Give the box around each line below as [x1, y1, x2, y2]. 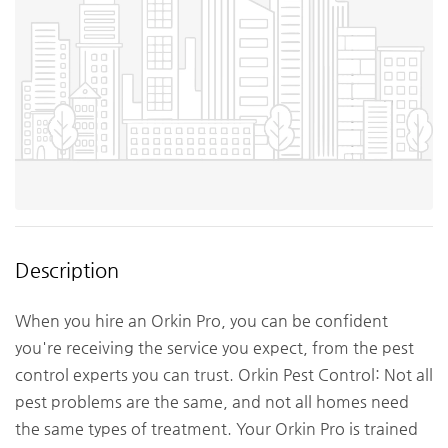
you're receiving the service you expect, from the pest [15, 337, 414, 357]
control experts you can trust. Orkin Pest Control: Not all [15, 364, 433, 384]
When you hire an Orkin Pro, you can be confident [15, 310, 388, 330]
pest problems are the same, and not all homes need [15, 391, 409, 411]
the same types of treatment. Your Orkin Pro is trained [15, 418, 418, 438]
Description [15, 258, 119, 282]
